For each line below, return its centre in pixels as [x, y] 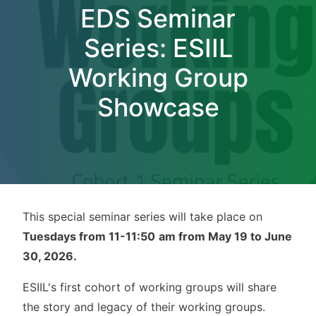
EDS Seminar [158, 18]
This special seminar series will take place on [142, 216]
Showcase [158, 107]
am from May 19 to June [225, 236]
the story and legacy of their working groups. [144, 306]
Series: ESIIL [158, 48]
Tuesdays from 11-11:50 [89, 236]
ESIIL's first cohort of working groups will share [150, 287]
